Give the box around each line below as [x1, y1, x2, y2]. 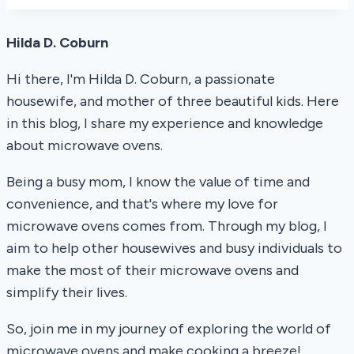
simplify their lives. [6, 284, 127, 302]
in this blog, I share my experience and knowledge [6, 115, 323, 133]
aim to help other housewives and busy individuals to [6, 239, 342, 258]
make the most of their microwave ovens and [6, 262, 299, 280]
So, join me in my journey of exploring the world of [6, 320, 331, 338]
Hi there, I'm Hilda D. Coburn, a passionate [6, 70, 275, 88]
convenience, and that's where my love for [6, 195, 278, 213]
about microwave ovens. [6, 137, 163, 155]
